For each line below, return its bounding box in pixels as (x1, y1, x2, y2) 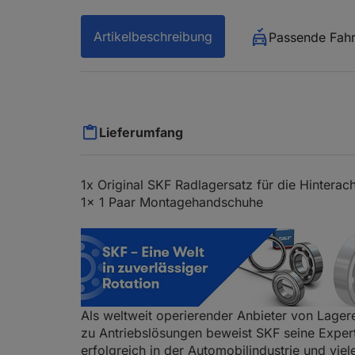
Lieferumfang (99, 124, 183, 140)
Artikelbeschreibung (94, 29, 212, 44)
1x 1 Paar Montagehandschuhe (81, 194, 263, 210)
